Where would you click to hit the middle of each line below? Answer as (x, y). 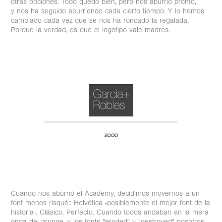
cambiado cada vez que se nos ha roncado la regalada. (100, 21)
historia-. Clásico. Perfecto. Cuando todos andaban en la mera (110, 212)
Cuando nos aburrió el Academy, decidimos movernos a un (106, 193)
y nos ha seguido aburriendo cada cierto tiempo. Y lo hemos (108, 11)
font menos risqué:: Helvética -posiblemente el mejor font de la (111, 203)
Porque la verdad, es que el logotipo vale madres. (92, 30)
